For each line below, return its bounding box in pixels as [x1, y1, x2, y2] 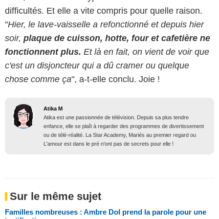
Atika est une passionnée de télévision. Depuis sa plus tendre [44, 114, 189, 120]
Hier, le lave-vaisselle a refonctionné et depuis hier [8, 19, 204, 29]
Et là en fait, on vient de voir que [81, 46, 209, 57]
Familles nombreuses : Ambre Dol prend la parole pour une [5, 207, 206, 216]
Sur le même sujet [10, 190, 101, 202]
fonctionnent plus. [5, 46, 81, 57]
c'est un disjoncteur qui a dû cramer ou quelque [5, 60, 189, 70]
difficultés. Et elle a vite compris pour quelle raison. [5, 5, 202, 16]
